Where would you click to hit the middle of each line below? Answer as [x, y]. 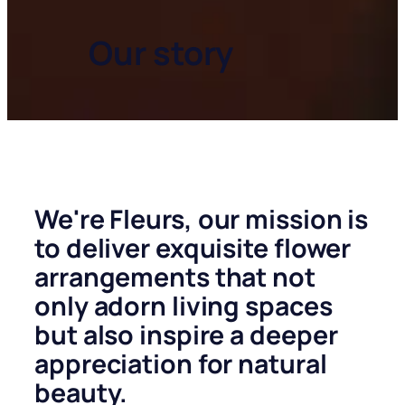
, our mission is [276, 219]
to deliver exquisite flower [193, 248]
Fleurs [147, 219]
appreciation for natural [181, 363]
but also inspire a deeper [186, 334]
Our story [161, 53]
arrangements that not [175, 277]
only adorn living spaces [184, 306]
